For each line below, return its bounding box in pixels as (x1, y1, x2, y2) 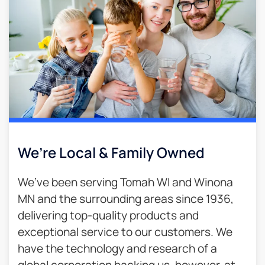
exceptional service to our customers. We (18, 224, 232, 240)
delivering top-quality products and (18, 207, 199, 223)
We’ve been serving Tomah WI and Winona (18, 174, 233, 190)
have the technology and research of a (18, 240, 217, 256)
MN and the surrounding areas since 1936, (18, 190, 234, 206)
